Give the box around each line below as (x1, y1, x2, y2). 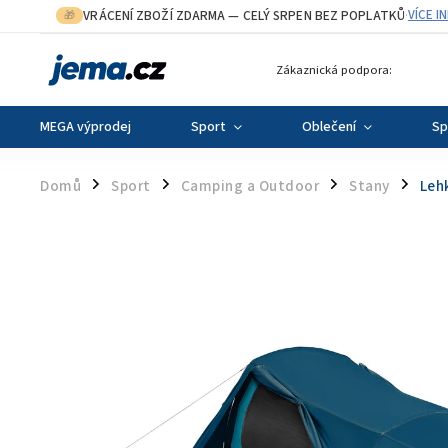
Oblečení (302, 117, 356, 137)
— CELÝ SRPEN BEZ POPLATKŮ (225, 6, 405, 25)
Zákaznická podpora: (276, 60, 392, 79)
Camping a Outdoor (180, 175, 319, 197)
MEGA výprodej (40, 117, 131, 137)
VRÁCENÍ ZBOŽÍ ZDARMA (83, 6, 226, 25)
